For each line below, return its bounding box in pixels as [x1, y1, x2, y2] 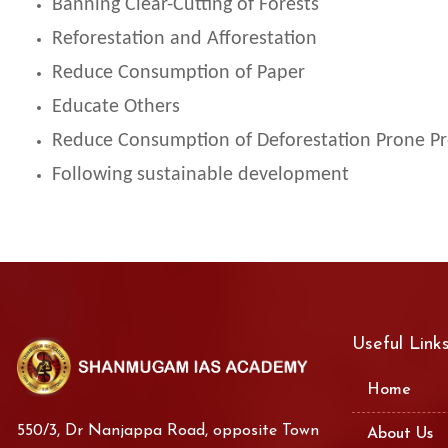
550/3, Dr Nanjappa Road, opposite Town [17, 423, 319, 439]
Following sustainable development [52, 165, 349, 186]
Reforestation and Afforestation [52, 29, 317, 50]
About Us [367, 426, 433, 443]
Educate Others [52, 97, 180, 118]
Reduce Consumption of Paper [52, 63, 305, 84]
